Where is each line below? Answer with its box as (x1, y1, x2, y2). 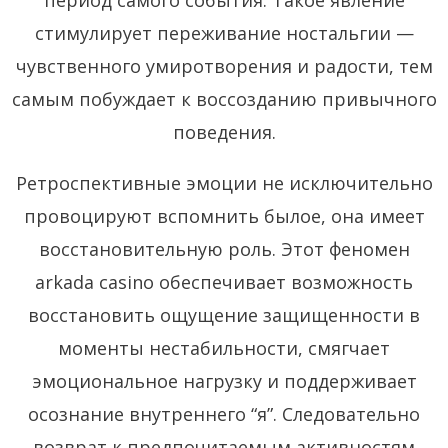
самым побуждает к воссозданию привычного (11, 86, 437, 111)
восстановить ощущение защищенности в (28, 302, 420, 327)
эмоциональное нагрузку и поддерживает (31, 368, 417, 393)
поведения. (172, 119, 276, 144)
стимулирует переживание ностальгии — (34, 20, 414, 45)
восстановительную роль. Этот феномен (38, 236, 410, 261)
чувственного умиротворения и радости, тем (15, 53, 433, 78)
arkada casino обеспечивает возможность (35, 269, 413, 294)
